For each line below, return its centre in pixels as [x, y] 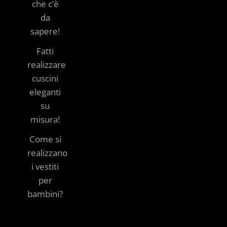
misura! [45, 119]
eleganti [45, 92]
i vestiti [45, 166]
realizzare [47, 64]
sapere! [45, 31]
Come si [45, 139]
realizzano [47, 153]
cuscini [45, 78]
